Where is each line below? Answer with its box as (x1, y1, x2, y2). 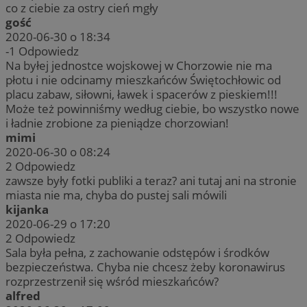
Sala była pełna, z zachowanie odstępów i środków (5, 244, 269, 260)
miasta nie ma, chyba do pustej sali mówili (5, 186, 227, 203)
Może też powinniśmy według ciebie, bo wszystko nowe (5, 100, 299, 116)
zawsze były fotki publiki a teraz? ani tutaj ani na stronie (5, 172, 297, 188)
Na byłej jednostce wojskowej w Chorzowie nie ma (5, 57, 272, 73)
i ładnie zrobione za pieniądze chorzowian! (5, 114, 229, 131)
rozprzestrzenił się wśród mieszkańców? (5, 273, 219, 289)
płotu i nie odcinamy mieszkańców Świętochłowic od (5, 71, 281, 88)
